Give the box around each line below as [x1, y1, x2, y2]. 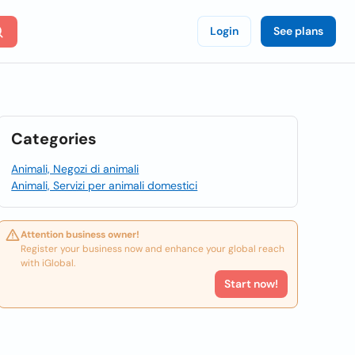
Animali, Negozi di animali [11, 162, 139, 176]
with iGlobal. [21, 257, 76, 269]
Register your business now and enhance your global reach [21, 242, 285, 255]
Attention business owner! [21, 228, 140, 241]
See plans [273, 24, 323, 38]
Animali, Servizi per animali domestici [11, 178, 198, 193]
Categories [11, 128, 97, 149]
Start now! [223, 277, 278, 291]
